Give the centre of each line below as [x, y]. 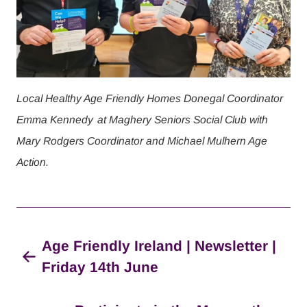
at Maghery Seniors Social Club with [183, 119]
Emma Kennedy [55, 119]
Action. [33, 162]
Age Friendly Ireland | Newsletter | [159, 246]
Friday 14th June [100, 267]
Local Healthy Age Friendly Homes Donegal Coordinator [150, 98]
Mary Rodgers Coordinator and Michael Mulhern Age [142, 140]
